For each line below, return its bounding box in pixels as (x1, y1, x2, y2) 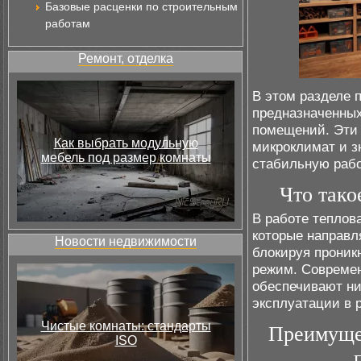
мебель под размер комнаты (40, 151, 211, 164)
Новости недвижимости (54, 234, 197, 248)
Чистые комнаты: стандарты (40, 319, 211, 333)
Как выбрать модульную (53, 136, 198, 150)
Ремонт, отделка (77, 52, 173, 65)
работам (45, 17, 90, 30)
